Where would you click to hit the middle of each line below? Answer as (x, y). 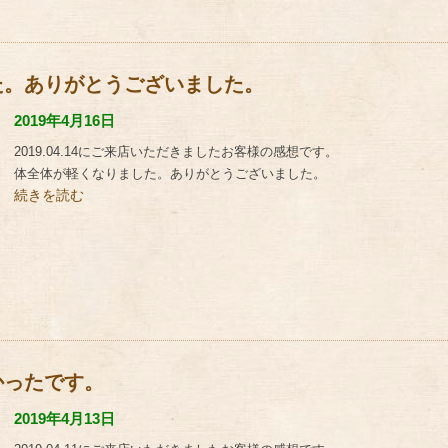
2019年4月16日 (64, 120)
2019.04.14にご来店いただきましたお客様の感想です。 (176, 151)
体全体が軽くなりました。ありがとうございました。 (170, 173)
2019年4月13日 (64, 418)
